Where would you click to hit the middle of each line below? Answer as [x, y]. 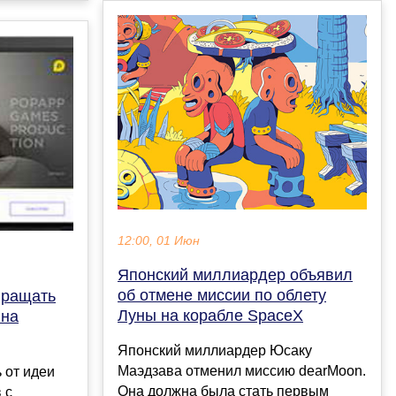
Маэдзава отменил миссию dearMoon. [242, 371]
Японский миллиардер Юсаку [215, 351]
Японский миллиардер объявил [235, 275]
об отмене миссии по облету [222, 296]
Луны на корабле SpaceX [210, 316]
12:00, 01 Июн [159, 241]
